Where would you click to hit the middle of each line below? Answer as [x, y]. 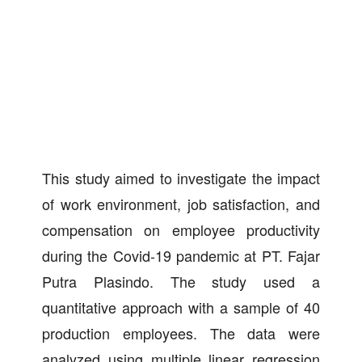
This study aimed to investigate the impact [181, 177]
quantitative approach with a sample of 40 [181, 307]
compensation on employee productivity [181, 229]
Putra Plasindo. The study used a [181, 281]
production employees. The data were [181, 333]
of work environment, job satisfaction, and [181, 203]
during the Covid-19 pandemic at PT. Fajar [181, 255]
